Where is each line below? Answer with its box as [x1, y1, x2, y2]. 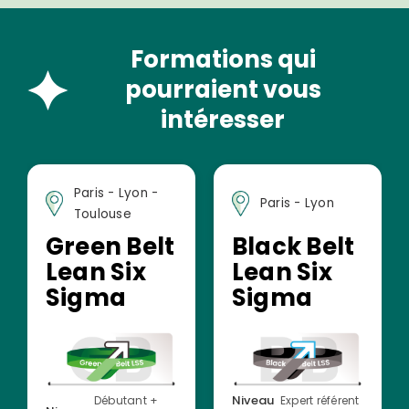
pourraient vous [124, 72, 321, 106]
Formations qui [130, 42, 316, 76]
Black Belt [231, 229, 355, 263]
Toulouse [73, 204, 131, 223]
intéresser [161, 102, 285, 136]
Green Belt [45, 229, 175, 263]
